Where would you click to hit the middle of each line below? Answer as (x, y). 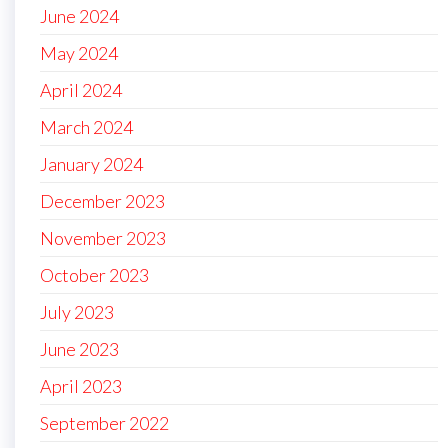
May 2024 (79, 53)
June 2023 (79, 349)
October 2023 (94, 275)
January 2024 (91, 164)
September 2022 (104, 423)
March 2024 (86, 127)
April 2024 (81, 90)
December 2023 (102, 201)
